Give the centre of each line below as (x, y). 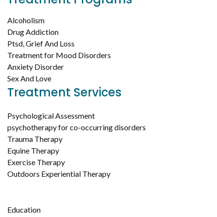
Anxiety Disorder (36, 66)
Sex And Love (29, 78)
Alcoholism (26, 20)
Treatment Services (64, 92)
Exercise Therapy (36, 162)
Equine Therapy (33, 150)
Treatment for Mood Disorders (59, 55)
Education (24, 209)
